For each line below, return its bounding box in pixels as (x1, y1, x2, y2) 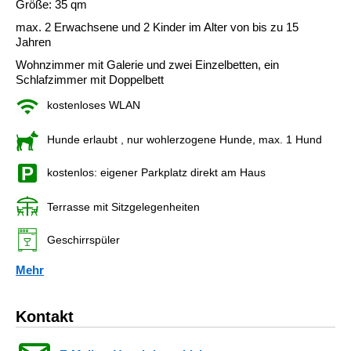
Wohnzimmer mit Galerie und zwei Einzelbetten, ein (16, 57, 279, 71)
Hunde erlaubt (47, 132, 118, 146)
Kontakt (16, 307, 74, 325)
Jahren (16, 34, 51, 49)
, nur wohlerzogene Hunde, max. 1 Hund (118, 132, 322, 146)
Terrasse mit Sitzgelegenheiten (47, 200, 200, 213)
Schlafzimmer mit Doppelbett (16, 72, 164, 86)
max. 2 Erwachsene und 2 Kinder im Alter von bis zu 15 (16, 20, 299, 34)
